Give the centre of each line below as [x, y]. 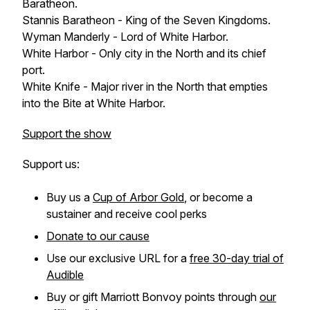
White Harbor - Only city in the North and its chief [144, 53]
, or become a [218, 197]
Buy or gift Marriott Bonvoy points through [153, 297]
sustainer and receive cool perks [127, 214]
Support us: [51, 164]
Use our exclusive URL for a [118, 258]
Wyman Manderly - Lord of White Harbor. [125, 37]
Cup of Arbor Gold [138, 197]
